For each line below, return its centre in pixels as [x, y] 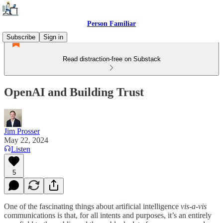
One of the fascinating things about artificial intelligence [92, 206]
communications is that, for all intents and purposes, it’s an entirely [108, 215]
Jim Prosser [22, 131]
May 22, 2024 [26, 140]
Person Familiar [111, 24]
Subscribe [21, 37]
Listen [21, 149]
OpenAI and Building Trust [74, 92]
